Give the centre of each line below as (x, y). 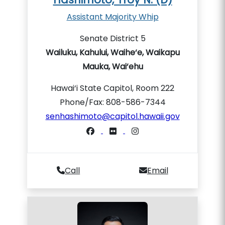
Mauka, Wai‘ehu (113, 67)
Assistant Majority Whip (113, 17)
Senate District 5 (113, 38)
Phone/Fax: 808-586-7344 (113, 102)
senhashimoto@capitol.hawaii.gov (113, 116)
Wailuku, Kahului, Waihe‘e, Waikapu (113, 52)
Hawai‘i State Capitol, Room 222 (113, 88)
